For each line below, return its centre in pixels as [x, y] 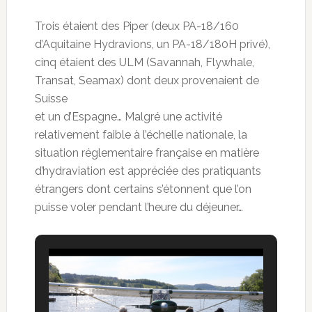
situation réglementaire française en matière [147, 153]
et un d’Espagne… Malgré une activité [128, 116]
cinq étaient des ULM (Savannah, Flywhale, [144, 62]
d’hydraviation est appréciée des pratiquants [148, 171]
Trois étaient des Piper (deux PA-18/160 [136, 26]
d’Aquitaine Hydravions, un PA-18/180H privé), [152, 44]
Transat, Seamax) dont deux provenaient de [147, 80]
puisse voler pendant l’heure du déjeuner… [139, 207]
